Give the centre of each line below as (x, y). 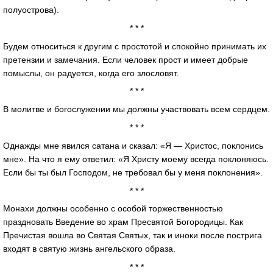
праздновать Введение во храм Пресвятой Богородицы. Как (123, 222)
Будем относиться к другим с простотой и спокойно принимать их (135, 46)
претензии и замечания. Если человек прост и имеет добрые (126, 59)
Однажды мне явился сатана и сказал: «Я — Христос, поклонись (133, 145)
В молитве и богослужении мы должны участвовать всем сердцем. (136, 109)
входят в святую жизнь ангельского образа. (89, 249)
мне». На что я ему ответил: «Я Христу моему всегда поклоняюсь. (136, 159)
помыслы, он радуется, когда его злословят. (91, 73)
